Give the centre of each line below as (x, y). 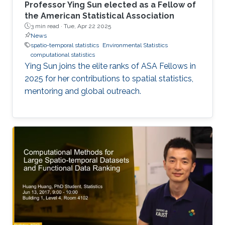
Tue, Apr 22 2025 (87, 26)
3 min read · (47, 26)
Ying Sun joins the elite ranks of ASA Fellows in (110, 66)
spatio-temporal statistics (65, 45)
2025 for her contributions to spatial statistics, (109, 78)
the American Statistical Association (99, 16)
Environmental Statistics (135, 45)
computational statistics (63, 54)
